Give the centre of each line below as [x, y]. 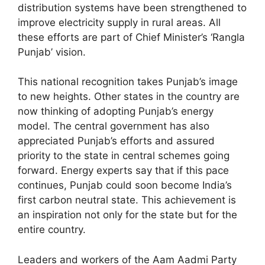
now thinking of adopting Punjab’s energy [116, 112]
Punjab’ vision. [52, 52]
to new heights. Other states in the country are [129, 97]
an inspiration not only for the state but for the [127, 215]
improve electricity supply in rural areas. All [119, 22]
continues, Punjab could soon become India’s [125, 185]
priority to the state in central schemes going [124, 156]
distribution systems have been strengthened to [132, 7]
